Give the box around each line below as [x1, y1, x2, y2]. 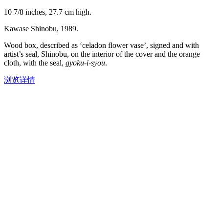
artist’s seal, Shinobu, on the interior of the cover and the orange [4, 50, 200, 59]
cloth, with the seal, [4, 59, 66, 67]
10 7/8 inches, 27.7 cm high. [4, 8, 91, 17]
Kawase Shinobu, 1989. [4, 24, 78, 33]
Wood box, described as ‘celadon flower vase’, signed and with [4, 41, 199, 50]
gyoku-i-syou [66, 59, 105, 67]
